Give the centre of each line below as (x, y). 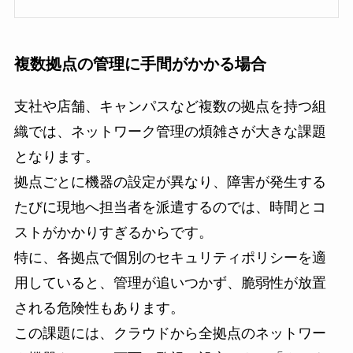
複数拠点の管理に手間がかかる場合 (140, 63)
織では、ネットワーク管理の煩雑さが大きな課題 (170, 132)
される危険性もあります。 (99, 308)
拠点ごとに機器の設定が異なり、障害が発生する (170, 182)
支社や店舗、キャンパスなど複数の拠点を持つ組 (170, 107)
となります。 (56, 157)
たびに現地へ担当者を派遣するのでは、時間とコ (170, 208)
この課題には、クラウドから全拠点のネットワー (170, 334)
